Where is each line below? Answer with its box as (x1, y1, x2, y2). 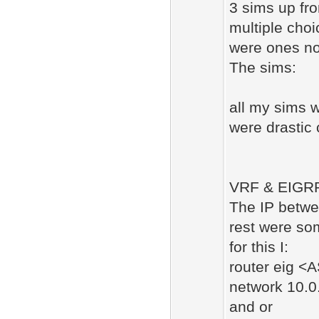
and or (229, 298, 273, 315)
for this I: (229, 239, 288, 255)
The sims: (229, 59, 296, 75)
